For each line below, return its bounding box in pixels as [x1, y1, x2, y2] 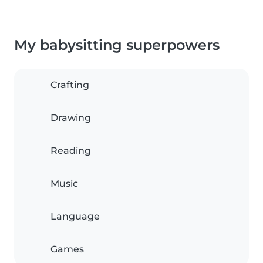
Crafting [50, 79, 89, 91]
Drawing [50, 112, 91, 124]
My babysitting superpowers [14, 36, 220, 54]
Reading [50, 145, 91, 157]
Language [50, 211, 100, 222]
